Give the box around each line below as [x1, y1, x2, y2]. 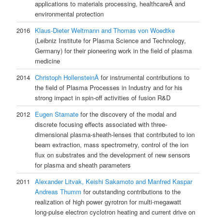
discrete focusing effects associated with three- [35, 119, 168, 129]
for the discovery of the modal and [78, 109, 177, 119]
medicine [35, 56, 61, 65]
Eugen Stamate [35, 109, 79, 119]
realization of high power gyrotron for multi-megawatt [35, 197, 182, 206]
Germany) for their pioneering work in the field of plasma [35, 46, 192, 55]
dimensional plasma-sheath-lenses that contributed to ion [35, 129, 195, 139]
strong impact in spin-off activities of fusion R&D [35, 93, 171, 102]
